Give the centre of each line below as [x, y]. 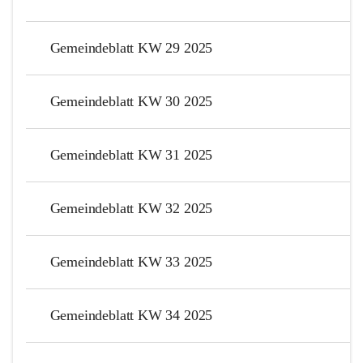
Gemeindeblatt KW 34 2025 [131, 315]
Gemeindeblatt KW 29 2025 [131, 47]
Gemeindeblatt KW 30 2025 [131, 101]
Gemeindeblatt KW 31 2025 [131, 154]
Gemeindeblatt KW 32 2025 [131, 208]
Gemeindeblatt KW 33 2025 [131, 261]
